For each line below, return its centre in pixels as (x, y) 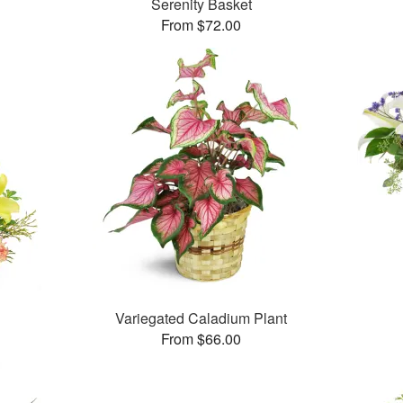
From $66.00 (201, 339)
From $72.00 (201, 25)
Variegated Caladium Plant (201, 318)
